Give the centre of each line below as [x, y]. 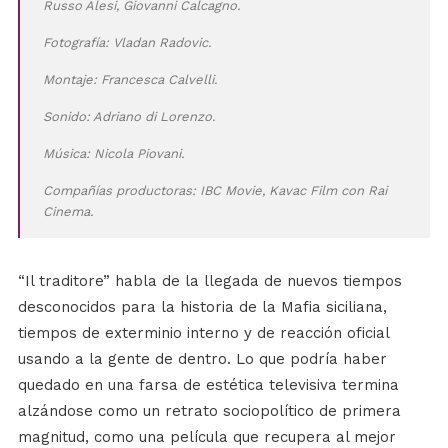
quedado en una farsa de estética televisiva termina [208, 384]
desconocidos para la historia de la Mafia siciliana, [202, 306]
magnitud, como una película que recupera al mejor [206, 436]
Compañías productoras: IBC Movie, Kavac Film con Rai [214, 190]
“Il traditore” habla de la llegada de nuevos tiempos [209, 280]
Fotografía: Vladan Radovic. [126, 42]
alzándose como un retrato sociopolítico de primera [209, 410]
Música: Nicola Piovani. [113, 153]
